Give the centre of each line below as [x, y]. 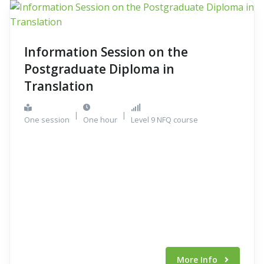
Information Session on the [106, 52]
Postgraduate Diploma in [99, 69]
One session [47, 120]
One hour [100, 120]
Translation [59, 86]
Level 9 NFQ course [164, 120]
